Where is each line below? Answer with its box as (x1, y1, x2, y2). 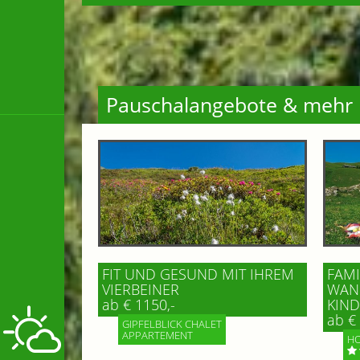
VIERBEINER (102, 279, 179, 299)
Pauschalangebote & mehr (106, 90, 353, 118)
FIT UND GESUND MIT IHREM (102, 264, 294, 284)
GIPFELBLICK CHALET (122, 316, 222, 331)
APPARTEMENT (122, 327, 193, 342)
